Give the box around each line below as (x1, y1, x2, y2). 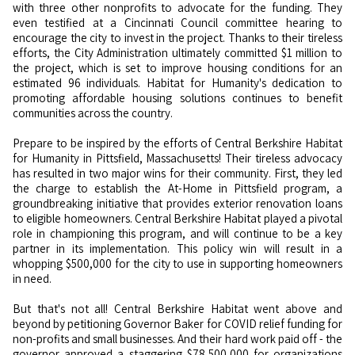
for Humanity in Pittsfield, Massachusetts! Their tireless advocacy (13, 151, 342, 166)
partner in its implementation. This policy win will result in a (13, 241, 342, 256)
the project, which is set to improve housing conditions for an (13, 60, 342, 75)
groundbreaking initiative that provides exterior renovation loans (13, 196, 342, 211)
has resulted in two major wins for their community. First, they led (13, 166, 342, 181)
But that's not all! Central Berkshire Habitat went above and (13, 301, 342, 316)
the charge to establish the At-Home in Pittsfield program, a (13, 181, 342, 196)
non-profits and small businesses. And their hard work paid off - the (13, 331, 342, 346)
